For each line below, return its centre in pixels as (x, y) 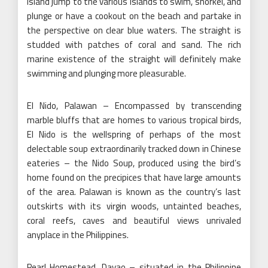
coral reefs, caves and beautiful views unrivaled (134, 220)
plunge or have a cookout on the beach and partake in (134, 16)
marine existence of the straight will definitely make (134, 59)
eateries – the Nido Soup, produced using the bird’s (134, 163)
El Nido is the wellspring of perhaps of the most (134, 134)
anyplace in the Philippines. (78, 234)
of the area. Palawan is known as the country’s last (134, 191)
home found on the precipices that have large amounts (134, 177)
